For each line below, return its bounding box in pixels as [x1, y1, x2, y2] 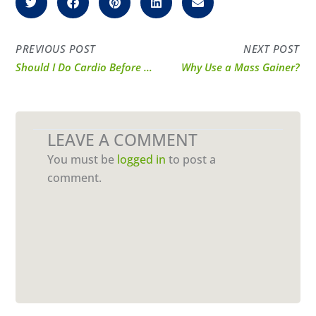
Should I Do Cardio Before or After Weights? [144, 60, 153, 75]
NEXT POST [243, 42, 300, 56]
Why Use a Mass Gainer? [181, 60, 300, 75]
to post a [166, 152, 217, 168]
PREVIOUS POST [16, 42, 96, 56]
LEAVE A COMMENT [47, 129, 198, 152]
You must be [47, 152, 118, 168]
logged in [117, 152, 166, 168]
